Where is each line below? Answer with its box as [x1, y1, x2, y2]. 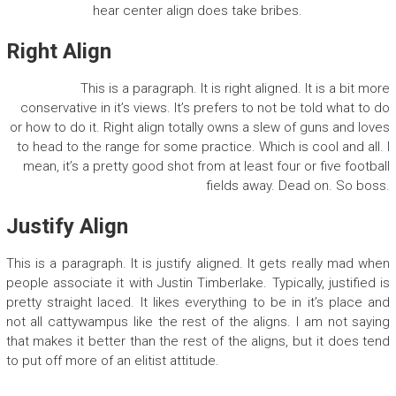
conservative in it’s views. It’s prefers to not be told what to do [20, 99, 391, 116]
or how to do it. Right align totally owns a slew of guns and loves [10, 118, 391, 135]
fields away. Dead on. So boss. [206, 177, 391, 194]
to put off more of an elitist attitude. [5, 352, 219, 369]
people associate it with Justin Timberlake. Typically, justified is [5, 274, 391, 291]
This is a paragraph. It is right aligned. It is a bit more [80, 80, 391, 96]
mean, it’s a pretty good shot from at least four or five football [23, 157, 391, 174]
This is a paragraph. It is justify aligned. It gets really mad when [5, 255, 391, 271]
